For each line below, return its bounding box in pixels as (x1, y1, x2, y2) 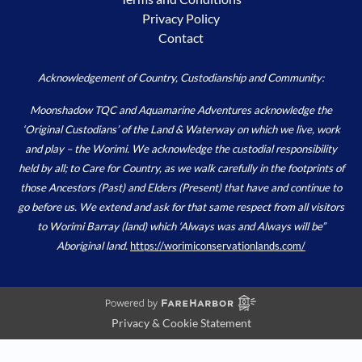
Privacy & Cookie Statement (111, 315, 251, 330)
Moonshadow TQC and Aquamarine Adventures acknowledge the (30, 103, 332, 116)
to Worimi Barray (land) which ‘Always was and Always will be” (36, 219, 326, 233)
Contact (158, 29, 204, 45)
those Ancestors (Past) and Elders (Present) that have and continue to (20, 180, 342, 194)
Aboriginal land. (57, 238, 130, 252)
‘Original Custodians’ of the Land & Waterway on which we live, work (22, 122, 340, 136)
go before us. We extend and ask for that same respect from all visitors (18, 200, 344, 213)
